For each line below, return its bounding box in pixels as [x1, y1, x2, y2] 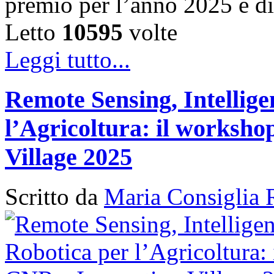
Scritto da [5, 183, 104, 210]
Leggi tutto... [5, 46, 130, 73]
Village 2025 [5, 143, 132, 171]
